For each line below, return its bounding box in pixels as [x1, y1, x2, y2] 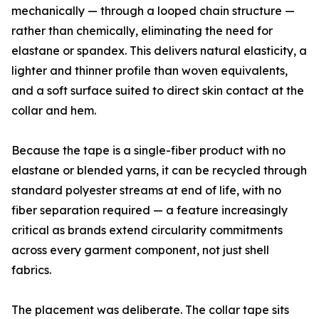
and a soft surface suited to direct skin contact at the [11, 83, 304, 98]
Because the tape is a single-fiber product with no [11, 143, 286, 158]
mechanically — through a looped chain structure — [11, 4, 295, 19]
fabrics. [11, 263, 51, 278]
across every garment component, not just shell [11, 243, 269, 258]
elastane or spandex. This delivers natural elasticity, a [11, 43, 307, 58]
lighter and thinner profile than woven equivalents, [11, 63, 288, 78]
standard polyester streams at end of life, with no [11, 183, 281, 198]
